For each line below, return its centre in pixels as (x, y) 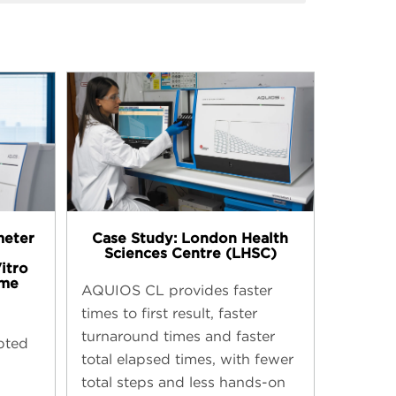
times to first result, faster (169, 313)
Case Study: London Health (190, 238)
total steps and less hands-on (183, 382)
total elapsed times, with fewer (187, 359)
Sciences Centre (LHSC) (190, 253)
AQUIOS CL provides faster (176, 290)
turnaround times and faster (178, 336)
